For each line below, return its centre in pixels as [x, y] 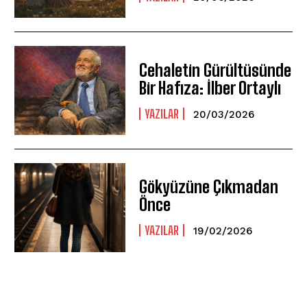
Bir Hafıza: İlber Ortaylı [210, 88]
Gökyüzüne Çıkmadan [209, 187]
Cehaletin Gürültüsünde [216, 70]
